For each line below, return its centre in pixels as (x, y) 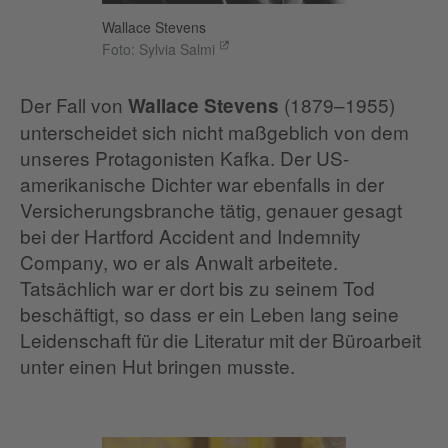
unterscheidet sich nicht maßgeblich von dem (214, 131)
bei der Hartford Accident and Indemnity (190, 235)
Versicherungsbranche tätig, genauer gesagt (211, 209)
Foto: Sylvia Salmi (158, 48)
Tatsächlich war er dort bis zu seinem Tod (197, 287)
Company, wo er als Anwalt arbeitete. (179, 261)
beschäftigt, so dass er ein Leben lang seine (209, 313)
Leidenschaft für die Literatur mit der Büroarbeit (220, 339)
